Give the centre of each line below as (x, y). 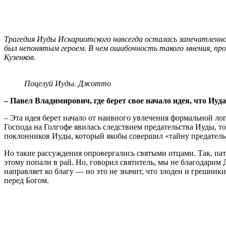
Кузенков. (20, 58)
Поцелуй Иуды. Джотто (68, 84)
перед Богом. (26, 181)
